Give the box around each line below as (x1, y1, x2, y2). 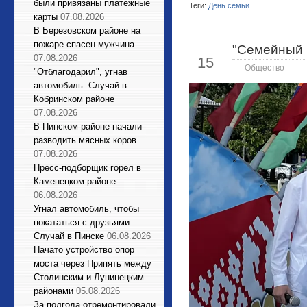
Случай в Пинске (34, 231, 104, 241)
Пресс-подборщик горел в (34, 162, 141, 173)
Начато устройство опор (34, 245, 134, 255)
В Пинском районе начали (34, 121, 142, 132)
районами (34, 286, 73, 296)
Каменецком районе (34, 176, 116, 186)
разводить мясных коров (34, 135, 136, 145)
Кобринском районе (34, 94, 114, 104)
